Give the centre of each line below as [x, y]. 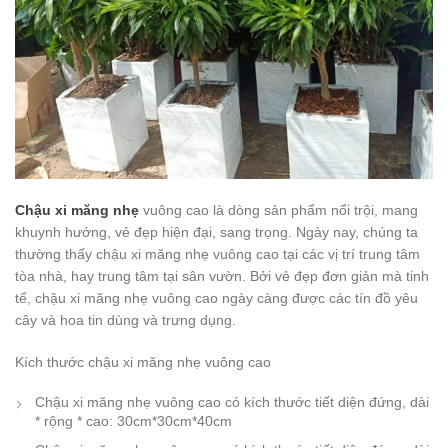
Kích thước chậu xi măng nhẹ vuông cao [143, 362]
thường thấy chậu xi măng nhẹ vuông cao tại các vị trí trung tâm [217, 254]
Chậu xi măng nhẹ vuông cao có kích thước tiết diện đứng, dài [232, 402]
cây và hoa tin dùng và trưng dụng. [125, 320]
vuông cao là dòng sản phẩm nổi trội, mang [278, 210]
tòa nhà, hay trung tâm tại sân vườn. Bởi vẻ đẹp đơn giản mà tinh [222, 276]
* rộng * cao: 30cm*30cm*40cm [133, 421]
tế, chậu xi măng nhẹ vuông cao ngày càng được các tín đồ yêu [216, 298]
